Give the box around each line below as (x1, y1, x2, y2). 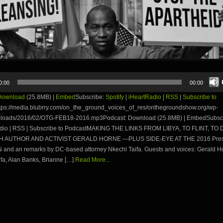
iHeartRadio (128, 94, 161, 101)
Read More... (75, 156, 110, 164)
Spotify (106, 94, 124, 101)
